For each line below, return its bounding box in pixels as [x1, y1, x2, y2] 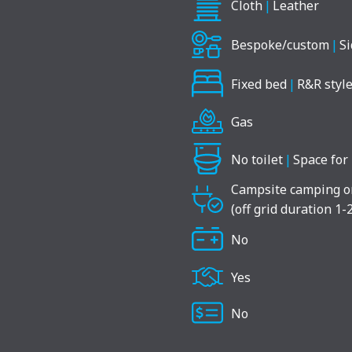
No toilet [231, 150, 283, 168]
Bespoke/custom [231, 36, 329, 54]
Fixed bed [231, 75, 287, 93]
